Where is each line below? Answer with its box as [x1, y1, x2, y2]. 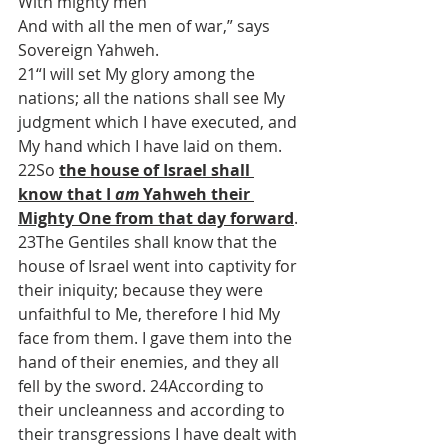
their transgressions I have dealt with [18, 423, 301, 445]
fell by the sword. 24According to [18, 375, 268, 397]
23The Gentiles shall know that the [18, 231, 281, 253]
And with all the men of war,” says [18, 15, 274, 37]
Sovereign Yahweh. [18, 39, 159, 61]
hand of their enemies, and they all [18, 351, 283, 373]
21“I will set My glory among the [18, 63, 259, 85]
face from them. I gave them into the [18, 327, 296, 349]
